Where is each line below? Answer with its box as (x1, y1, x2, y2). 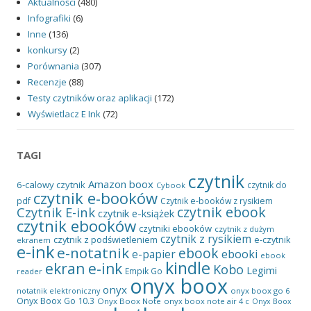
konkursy (28, 43, 67, 56)
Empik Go (125, 264, 162, 276)
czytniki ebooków (139, 221, 212, 235)
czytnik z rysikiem (160, 230, 251, 246)
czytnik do (247, 178, 287, 190)
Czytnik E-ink (17, 203, 95, 221)
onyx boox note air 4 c (164, 295, 249, 306)
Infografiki (28, 11, 71, 24)
